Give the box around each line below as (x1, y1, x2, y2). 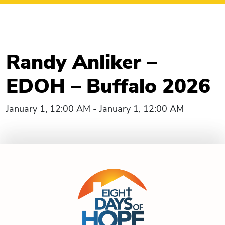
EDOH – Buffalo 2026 (6, 73, 210, 100)
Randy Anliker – (6, 49, 157, 76)
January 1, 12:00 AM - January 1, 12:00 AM (6, 103, 184, 115)
